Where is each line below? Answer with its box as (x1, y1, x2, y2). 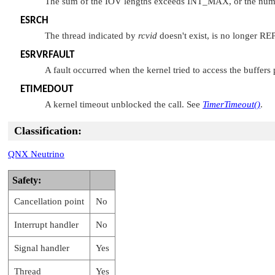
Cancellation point (14, 196, 84, 206)
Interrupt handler (14, 219, 79, 230)
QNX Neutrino (8, 149, 64, 159)
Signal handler (14, 242, 69, 253)
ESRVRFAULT (20, 49, 74, 60)
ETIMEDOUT (20, 83, 73, 95)
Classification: (14, 124, 82, 137)
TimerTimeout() (203, 99, 260, 109)
